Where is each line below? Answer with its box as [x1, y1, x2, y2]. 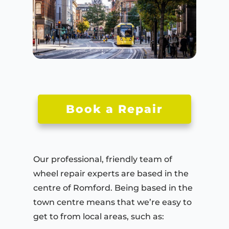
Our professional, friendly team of [33, 154, 172, 165]
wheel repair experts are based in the [33, 169, 189, 179]
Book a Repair [66, 102, 163, 117]
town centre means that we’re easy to [33, 197, 192, 208]
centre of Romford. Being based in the [33, 183, 193, 193]
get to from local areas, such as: [33, 212, 166, 222]
